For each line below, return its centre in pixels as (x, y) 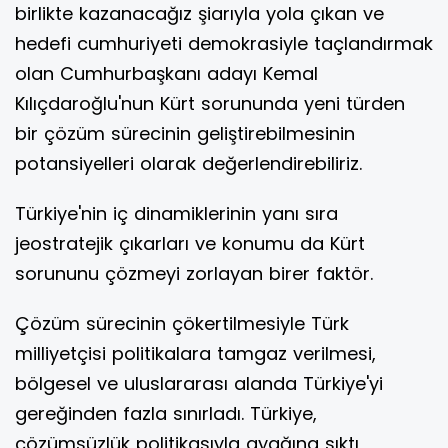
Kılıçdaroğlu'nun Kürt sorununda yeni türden (210, 104)
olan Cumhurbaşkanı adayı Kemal (166, 74)
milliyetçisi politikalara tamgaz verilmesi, (195, 354)
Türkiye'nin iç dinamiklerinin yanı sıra (176, 214)
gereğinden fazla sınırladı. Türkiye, (166, 414)
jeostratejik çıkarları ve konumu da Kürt (190, 244)
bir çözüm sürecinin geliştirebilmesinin (185, 134)
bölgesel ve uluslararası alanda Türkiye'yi (199, 384)
